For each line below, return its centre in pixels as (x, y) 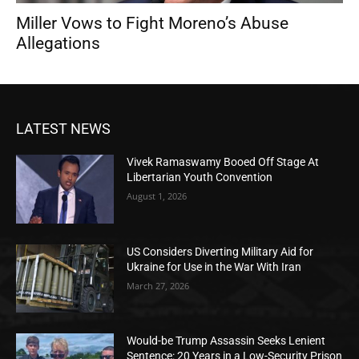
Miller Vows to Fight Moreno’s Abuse (152, 24)
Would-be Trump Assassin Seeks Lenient (226, 341)
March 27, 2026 (158, 285)
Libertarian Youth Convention (200, 177)
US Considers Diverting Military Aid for (220, 251)
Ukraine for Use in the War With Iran (214, 266)
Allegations (58, 44)
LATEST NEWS (63, 129)
